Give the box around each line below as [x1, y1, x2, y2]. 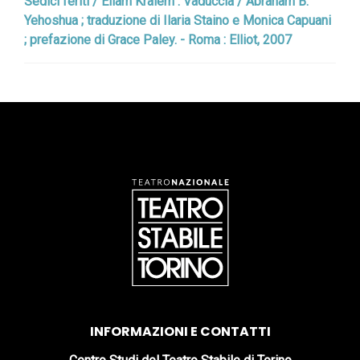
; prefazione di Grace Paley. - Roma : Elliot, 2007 [24, 32, 292, 47]
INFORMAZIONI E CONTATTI [89, 322, 271, 341]
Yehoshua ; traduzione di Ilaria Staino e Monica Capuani [24, 13, 331, 28]
